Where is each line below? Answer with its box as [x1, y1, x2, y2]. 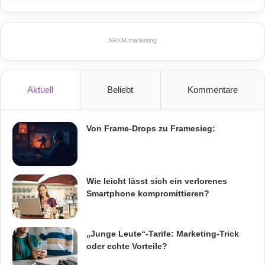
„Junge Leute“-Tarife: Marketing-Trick [86, 229, 239, 239]
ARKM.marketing [108, 37, 157, 44]
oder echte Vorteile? [86, 241, 167, 251]
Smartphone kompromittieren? [86, 189, 209, 199]
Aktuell [27, 85, 54, 95]
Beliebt [107, 85, 134, 95]
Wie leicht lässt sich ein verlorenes [86, 176, 227, 186]
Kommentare [187, 85, 238, 95]
